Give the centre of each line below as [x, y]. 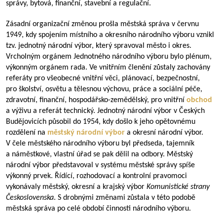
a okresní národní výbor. [165, 133]
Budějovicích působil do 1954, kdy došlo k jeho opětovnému [101, 122]
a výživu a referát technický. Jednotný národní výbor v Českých [105, 111]
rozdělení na [27, 133]
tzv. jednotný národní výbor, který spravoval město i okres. [99, 46]
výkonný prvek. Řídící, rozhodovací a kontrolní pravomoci [96, 176]
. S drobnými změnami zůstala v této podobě [125, 198]
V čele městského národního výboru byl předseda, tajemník [100, 144]
